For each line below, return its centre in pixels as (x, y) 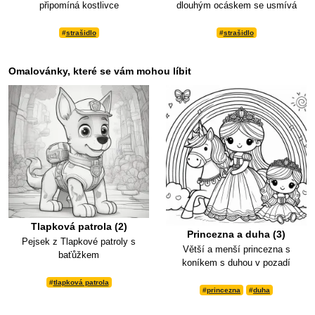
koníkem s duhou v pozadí (236, 263)
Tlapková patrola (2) (79, 227)
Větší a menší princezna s (236, 250)
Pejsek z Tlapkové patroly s (79, 242)
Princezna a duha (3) (236, 234)
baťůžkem (79, 255)
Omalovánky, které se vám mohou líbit (100, 71)
